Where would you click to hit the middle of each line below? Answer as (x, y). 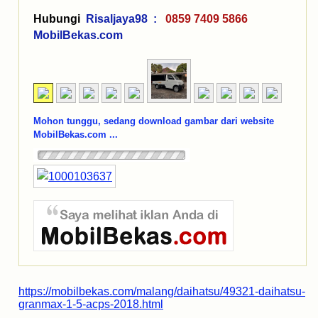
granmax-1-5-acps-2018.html (91, 305)
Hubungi (57, 19)
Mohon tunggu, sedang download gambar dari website (154, 121)
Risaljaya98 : (124, 19)
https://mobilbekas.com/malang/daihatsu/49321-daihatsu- (162, 292)
